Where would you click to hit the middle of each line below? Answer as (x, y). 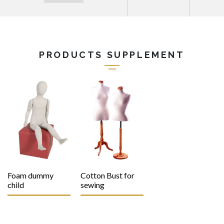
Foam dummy (30, 175)
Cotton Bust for (107, 175)
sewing (92, 185)
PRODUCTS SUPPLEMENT (112, 55)
